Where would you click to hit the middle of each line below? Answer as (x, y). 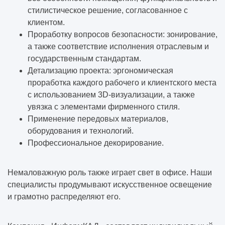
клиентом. (46, 23)
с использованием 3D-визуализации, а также (111, 95)
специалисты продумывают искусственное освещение (110, 185)
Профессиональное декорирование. (96, 143)
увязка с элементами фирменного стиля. (104, 107)
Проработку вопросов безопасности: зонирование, (123, 35)
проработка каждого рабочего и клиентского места (122, 83)
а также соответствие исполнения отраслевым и (118, 47)
